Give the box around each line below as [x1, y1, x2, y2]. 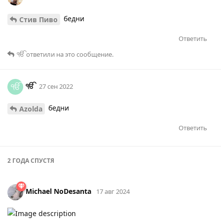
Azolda [19, 104, 42, 113]
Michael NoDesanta [26, 186, 91, 196]
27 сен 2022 [39, 81, 73, 91]
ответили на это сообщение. [25, 49, 113, 59]
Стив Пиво [19, 14, 58, 24]
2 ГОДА [7, 156, 29, 165]
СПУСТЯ [29, 156, 54, 165]
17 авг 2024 [96, 187, 130, 196]
